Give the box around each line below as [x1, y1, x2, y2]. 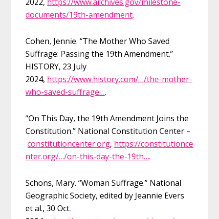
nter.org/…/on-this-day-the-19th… [25, 151, 150, 162]
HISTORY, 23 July [25, 61, 87, 72]
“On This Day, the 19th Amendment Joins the [25, 113, 189, 124]
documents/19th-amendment [25, 9, 133, 21]
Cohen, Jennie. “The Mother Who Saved [25, 36, 170, 47]
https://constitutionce [114, 138, 194, 150]
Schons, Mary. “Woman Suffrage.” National [25, 177, 182, 189]
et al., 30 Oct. [25, 203, 71, 214]
